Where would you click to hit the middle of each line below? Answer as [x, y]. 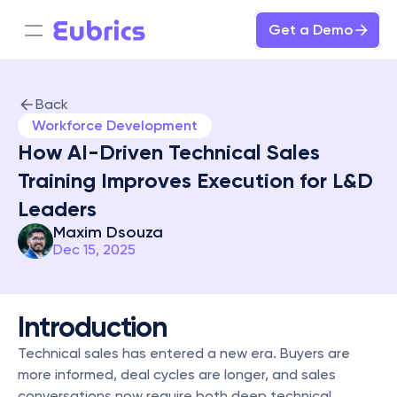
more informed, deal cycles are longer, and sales [177, 374]
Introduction [93, 327]
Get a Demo [311, 30]
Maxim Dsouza [108, 232]
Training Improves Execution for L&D [195, 180]
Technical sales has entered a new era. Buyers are [184, 353]
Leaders [57, 209]
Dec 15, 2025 [94, 249]
